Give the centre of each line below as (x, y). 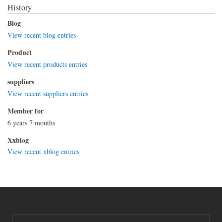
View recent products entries (47, 64)
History (20, 8)
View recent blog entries (42, 35)
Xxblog (18, 140)
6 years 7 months (31, 122)
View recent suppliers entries (48, 93)
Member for (26, 111)
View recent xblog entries (43, 152)
